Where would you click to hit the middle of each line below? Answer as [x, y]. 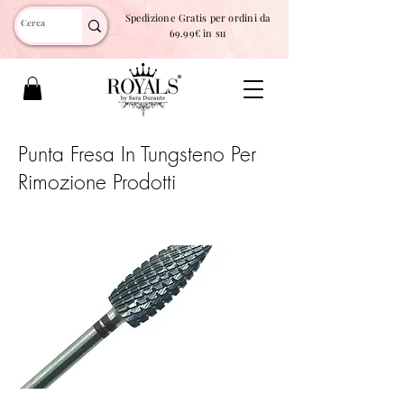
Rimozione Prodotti [97, 182]
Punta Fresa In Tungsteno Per [137, 154]
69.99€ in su [197, 33]
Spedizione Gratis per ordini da [197, 18]
